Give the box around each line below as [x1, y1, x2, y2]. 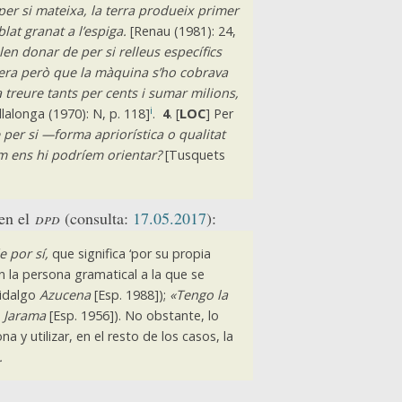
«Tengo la [169, 286, 228, 304]
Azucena [39, 286, 91, 304]
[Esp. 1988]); [90, 286, 170, 304]
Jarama [3, 307, 46, 325]
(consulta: [60, 206, 133, 229]
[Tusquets [161, 146, 225, 164]
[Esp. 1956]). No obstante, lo [45, 307, 219, 325]
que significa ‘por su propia [48, 245, 211, 263]
